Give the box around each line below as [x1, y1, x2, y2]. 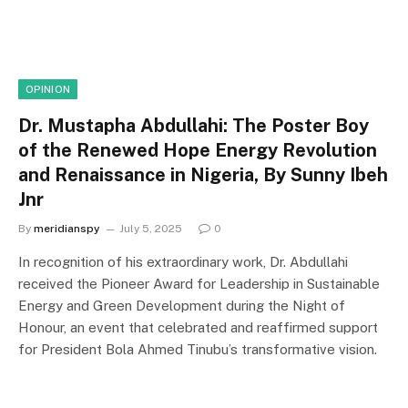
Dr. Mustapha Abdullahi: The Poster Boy [18, 114, 369, 137]
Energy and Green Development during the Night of [18, 297, 345, 313]
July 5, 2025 [119, 221, 182, 235]
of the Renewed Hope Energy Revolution [18, 138, 377, 161]
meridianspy [34, 221, 100, 235]
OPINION [25, 83, 71, 95]
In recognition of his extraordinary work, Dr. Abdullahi [18, 253, 348, 270]
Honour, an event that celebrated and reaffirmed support [18, 319, 378, 335]
